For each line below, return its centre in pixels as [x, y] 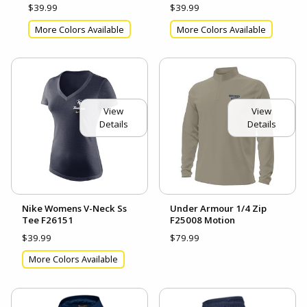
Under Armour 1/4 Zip [218, 208]
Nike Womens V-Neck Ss [74, 208]
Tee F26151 [48, 220]
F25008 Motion [202, 220]
